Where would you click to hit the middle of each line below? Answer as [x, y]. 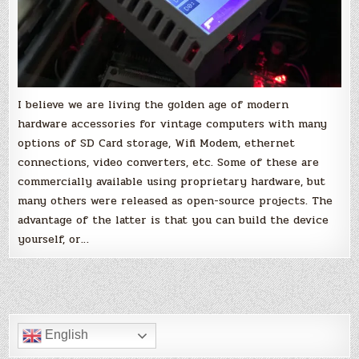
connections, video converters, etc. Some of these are [169, 162]
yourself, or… [54, 239]
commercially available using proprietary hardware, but [172, 181]
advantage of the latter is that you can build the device [173, 220]
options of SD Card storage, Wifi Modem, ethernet [157, 143]
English [65, 335]
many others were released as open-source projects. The [175, 200]
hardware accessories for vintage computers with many [173, 123]
